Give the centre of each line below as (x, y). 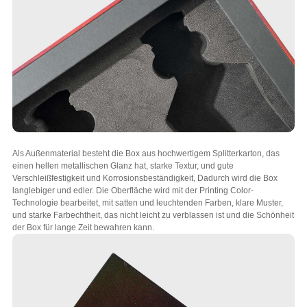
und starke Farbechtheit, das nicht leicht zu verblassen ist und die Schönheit (153, 215)
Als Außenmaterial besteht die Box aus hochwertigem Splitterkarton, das (146, 153)
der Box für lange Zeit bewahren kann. (83, 227)
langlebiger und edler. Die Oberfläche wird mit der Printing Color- (133, 190)
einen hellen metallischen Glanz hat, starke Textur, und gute (123, 165)
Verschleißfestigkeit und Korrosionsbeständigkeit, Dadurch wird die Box (145, 178)
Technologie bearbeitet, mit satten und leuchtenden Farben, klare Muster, (147, 202)
